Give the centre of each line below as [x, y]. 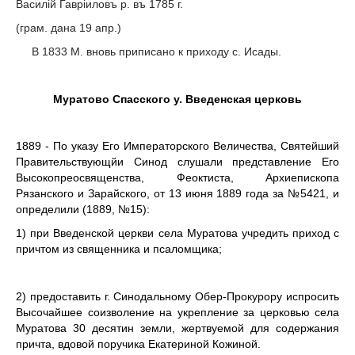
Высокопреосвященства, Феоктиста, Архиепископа [177, 178]
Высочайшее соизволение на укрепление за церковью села [177, 312]
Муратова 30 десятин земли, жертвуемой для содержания [177, 328]
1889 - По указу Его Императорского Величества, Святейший [177, 146]
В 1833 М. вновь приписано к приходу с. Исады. [149, 51]
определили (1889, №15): [83, 210]
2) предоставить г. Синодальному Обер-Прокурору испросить [177, 296]
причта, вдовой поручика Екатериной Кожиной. [138, 344]
